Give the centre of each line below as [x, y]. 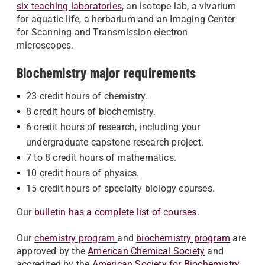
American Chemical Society [146, 251]
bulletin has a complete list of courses [115, 212]
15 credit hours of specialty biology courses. [120, 188]
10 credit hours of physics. [83, 173]
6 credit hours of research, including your [113, 127]
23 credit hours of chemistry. [87, 96]
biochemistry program [183, 238]
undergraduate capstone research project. [115, 142]
